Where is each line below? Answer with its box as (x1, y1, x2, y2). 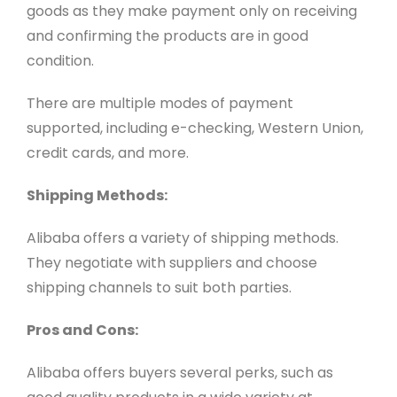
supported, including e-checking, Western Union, (26, 118, 363, 139)
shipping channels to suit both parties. (26, 277, 292, 299)
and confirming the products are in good (26, 26, 308, 47)
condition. (26, 51, 94, 72)
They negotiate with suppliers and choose (26, 253, 317, 274)
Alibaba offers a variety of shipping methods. (26, 228, 339, 249)
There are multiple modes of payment (26, 93, 293, 114)
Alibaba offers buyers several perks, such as (26, 362, 333, 384)
